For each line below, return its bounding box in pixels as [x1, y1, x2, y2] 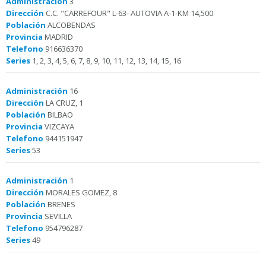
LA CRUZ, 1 [44, 97, 83, 108]
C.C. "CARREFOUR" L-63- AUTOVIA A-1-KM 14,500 [44, 8, 213, 18]
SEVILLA [43, 211, 72, 221]
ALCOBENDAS [46, 20, 96, 30]
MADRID [43, 31, 73, 42]
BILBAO [46, 109, 73, 120]
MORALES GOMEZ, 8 [44, 187, 117, 198]
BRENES [46, 199, 75, 210]
